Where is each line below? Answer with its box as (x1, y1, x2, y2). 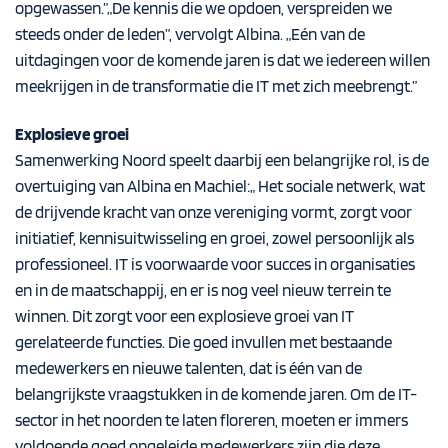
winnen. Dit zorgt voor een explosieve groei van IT (15, 306, 354, 327)
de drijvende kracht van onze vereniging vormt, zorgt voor (15, 202, 412, 223)
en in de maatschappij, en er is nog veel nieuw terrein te (15, 280, 391, 301)
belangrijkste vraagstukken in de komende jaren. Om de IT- (15, 384, 417, 405)
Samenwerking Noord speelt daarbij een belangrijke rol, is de (15, 150, 429, 171)
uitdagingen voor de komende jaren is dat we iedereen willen (15, 50, 430, 71)
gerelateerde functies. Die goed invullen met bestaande (15, 332, 392, 353)
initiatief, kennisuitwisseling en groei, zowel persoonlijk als (15, 228, 414, 249)
